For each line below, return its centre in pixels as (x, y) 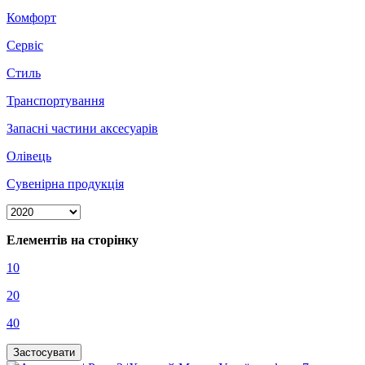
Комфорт (31, 17)
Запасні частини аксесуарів (82, 128)
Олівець (29, 156)
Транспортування (55, 100)
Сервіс (25, 45)
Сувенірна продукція (65, 183)
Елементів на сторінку (73, 240)
